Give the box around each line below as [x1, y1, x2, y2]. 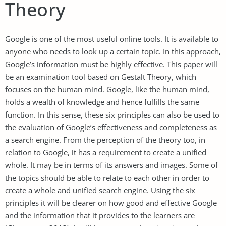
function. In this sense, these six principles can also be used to [5, 109, 219, 120]
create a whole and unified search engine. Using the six [5, 185, 195, 195]
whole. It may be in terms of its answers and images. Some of [5, 159, 218, 170]
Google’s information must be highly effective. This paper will [5, 59, 217, 69]
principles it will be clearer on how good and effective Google [5, 197, 217, 208]
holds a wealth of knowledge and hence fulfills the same [5, 96, 199, 107]
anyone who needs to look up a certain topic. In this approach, [5, 46, 221, 56]
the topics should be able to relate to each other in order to [5, 172, 209, 183]
